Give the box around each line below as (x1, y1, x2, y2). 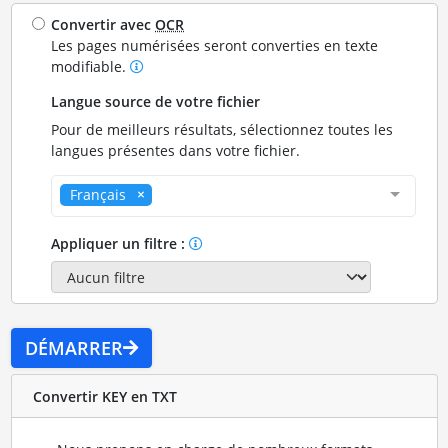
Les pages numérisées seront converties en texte (51, 36, 379, 55)
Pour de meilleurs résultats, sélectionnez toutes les (51, 120, 394, 139)
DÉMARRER (24, 336, 123, 361)
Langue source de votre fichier (51, 92, 261, 111)
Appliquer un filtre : (51, 234, 190, 253)
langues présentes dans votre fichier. (51, 141, 301, 160)
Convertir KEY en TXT (32, 386, 177, 406)
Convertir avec (51, 15, 156, 34)
